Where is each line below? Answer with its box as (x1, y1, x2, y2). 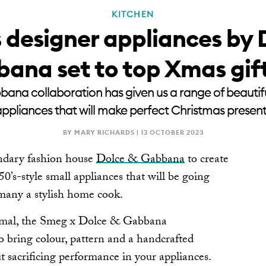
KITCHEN (112, 8, 154, 20)
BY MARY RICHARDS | (62, 128, 141, 137)
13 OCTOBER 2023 (140, 128, 204, 137)
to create (185, 150, 229, 170)
